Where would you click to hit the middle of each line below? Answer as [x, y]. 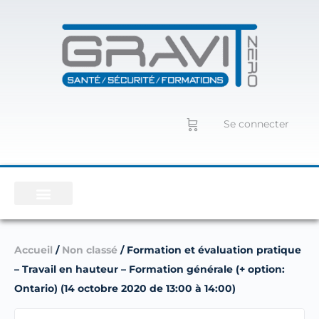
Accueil [33, 250]
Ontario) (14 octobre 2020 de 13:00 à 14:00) [125, 288]
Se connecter [256, 124]
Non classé [90, 250]
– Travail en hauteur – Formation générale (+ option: [150, 269]
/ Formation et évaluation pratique [209, 250]
